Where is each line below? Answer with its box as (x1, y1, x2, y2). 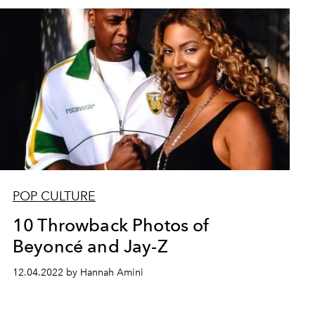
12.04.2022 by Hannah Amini (12, 266, 143, 278)
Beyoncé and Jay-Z (12, 236, 168, 257)
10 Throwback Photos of (12, 214, 210, 236)
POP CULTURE (12, 188, 96, 204)
